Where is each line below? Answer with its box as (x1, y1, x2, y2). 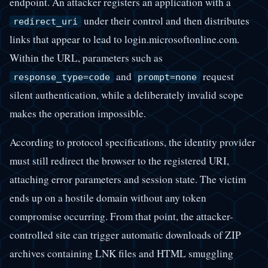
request (200, 69, 234, 83)
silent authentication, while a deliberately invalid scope (10, 87, 243, 102)
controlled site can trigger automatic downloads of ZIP (10, 228, 241, 242)
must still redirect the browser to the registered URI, (10, 154, 229, 168)
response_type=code (13, 71, 110, 83)
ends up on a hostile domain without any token (10, 191, 206, 205)
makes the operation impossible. (10, 106, 146, 120)
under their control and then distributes (81, 13, 249, 28)
